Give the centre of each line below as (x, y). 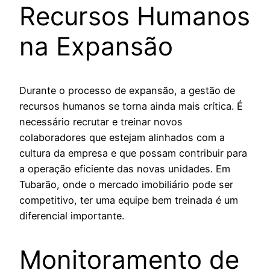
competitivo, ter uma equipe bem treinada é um (129, 200)
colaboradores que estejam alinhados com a (122, 137)
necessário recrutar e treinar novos (101, 121)
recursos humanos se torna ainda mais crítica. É (131, 106)
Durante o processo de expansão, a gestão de (127, 90)
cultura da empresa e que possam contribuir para (133, 153)
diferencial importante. (72, 215)
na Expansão (96, 46)
